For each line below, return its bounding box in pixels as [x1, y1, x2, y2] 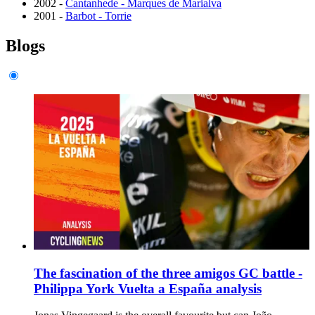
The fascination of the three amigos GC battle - [34, 265, 302, 281]
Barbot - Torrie [65, 9, 131, 22]
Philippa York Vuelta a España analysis [34, 281, 262, 296]
